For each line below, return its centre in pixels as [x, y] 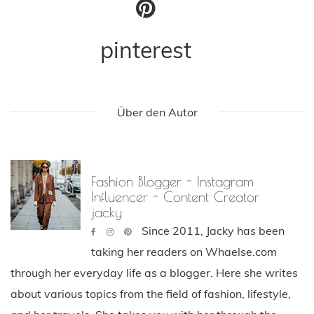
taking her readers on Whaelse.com [184, 251]
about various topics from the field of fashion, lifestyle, [151, 293]
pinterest [145, 49]
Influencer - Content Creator [175, 196]
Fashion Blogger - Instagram [172, 181]
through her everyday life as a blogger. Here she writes [154, 272]
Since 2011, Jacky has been [213, 230]
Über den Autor [157, 112]
